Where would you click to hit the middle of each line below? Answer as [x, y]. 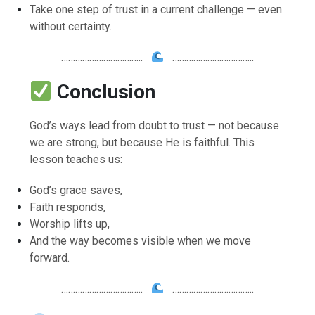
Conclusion [106, 91]
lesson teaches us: [76, 159]
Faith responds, [68, 207]
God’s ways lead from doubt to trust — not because [155, 125]
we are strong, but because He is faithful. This [142, 142]
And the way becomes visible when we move [141, 240]
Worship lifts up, [70, 224]
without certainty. [71, 26]
